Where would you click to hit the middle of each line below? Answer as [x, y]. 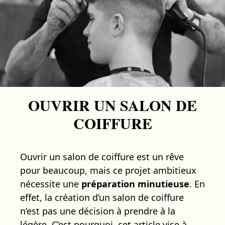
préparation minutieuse [135, 184]
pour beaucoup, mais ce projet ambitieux [108, 170]
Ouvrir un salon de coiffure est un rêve [102, 156]
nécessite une [51, 184]
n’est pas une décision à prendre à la [98, 211]
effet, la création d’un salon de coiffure [102, 197]
